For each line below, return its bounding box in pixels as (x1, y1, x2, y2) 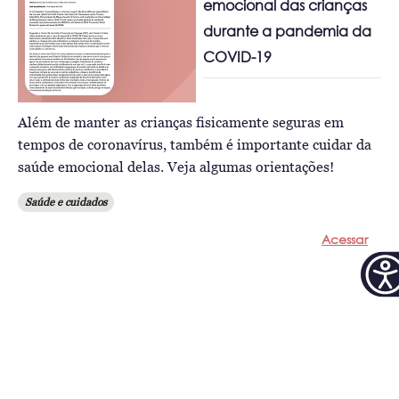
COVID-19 (203, 48, 273, 66)
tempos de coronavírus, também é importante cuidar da (18, 136, 371, 152)
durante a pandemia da (203, 22, 372, 40)
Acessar (321, 232, 368, 247)
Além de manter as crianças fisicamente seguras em (18, 114, 344, 130)
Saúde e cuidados (25, 195, 107, 208)
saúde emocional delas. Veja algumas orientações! (18, 159, 334, 175)
